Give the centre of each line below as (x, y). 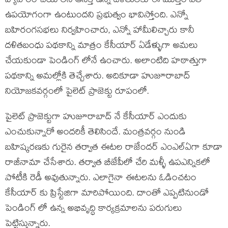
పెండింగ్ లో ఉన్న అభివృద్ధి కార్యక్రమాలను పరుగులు (94, 209)
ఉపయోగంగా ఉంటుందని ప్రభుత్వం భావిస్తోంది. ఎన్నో (97, 16)
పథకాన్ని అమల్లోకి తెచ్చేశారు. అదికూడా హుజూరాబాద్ (98, 77)
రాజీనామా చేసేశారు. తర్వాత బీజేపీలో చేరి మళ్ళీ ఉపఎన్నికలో (108, 164)
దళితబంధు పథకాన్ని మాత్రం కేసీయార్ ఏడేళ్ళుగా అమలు (102, 47)
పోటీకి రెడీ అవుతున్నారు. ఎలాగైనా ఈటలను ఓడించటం (101, 179)
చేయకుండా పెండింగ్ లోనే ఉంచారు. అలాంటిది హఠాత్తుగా (106, 62)
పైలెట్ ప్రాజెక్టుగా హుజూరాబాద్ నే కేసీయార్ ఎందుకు (96, 118)
